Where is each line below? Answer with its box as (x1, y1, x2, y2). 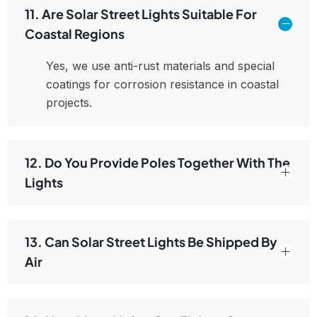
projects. (46, 96, 92, 110)
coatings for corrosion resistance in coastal (46, 77, 279, 92)
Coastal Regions (25, 25, 125, 42)
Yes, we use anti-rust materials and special (46, 59, 275, 74)
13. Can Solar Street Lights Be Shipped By (25, 234, 277, 250)
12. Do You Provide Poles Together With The (25, 154, 290, 171)
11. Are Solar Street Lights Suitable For (25, 6, 257, 23)
